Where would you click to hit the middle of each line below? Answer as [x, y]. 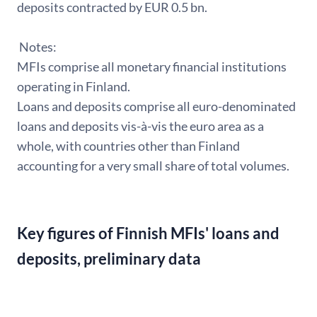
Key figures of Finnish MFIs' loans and [148, 233]
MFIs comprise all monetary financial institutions [152, 67]
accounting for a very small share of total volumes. [153, 166]
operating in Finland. [74, 87]
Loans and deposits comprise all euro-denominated [156, 106]
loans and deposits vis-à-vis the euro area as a [140, 126]
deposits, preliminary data [109, 258]
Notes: [38, 47]
